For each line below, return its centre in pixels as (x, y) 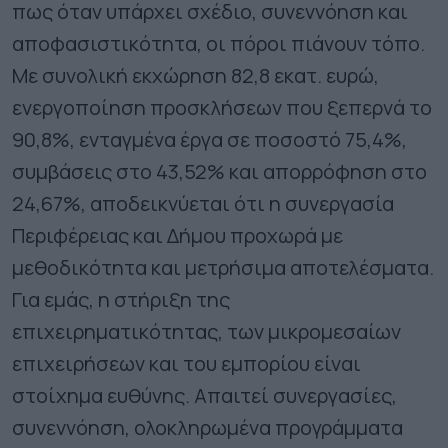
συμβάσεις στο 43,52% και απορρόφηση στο (219, 171)
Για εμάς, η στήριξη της (121, 299)
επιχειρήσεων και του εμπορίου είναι (186, 363)
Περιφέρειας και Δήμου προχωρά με (177, 235)
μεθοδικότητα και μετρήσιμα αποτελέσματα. (223, 267)
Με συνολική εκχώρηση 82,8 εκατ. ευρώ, (195, 75)
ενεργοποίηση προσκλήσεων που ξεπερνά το (222, 107)
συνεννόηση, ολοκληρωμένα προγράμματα (207, 427)
